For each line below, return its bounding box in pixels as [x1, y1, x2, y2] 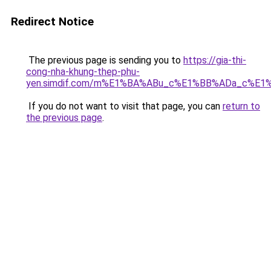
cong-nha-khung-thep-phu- [26, 66, 140, 77]
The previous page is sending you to [26, 54, 183, 66]
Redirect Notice [11, 15, 94, 28]
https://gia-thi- [183, 54, 246, 66]
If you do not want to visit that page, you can [26, 100, 223, 112]
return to [223, 100, 260, 112]
